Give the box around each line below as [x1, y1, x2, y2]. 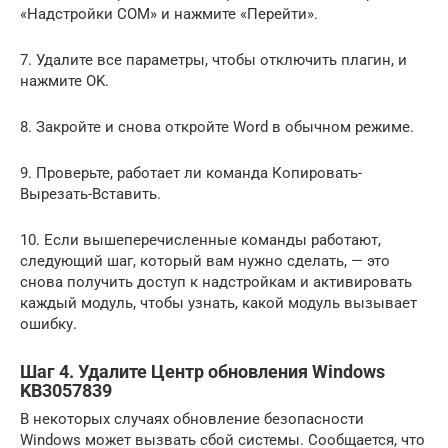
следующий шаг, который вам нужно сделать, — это [20, 252, 390, 270]
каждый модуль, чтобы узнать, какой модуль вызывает [20, 294, 417, 312]
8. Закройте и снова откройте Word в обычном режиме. [20, 118, 414, 136]
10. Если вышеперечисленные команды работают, [20, 231, 381, 249]
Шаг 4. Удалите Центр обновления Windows [20, 361, 385, 382]
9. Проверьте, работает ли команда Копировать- [20, 164, 362, 182]
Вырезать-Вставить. [20, 185, 161, 203]
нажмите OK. [20, 72, 109, 90]
